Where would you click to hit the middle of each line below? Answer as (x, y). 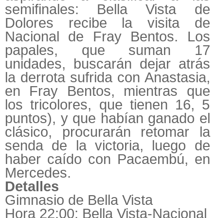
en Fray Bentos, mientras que (108, 91)
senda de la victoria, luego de (108, 146)
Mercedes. (38, 173)
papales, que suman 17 (108, 50)
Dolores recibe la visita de (108, 23)
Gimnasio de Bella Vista (79, 200)
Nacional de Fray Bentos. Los (108, 37)
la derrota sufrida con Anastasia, (108, 78)
